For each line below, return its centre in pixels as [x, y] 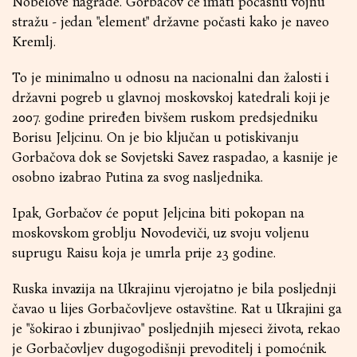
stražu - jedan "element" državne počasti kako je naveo [171, 22]
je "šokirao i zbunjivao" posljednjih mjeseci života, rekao [177, 329]
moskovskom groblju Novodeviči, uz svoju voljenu [161, 233]
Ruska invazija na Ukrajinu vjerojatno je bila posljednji [175, 289]
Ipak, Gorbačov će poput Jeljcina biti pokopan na [158, 213]
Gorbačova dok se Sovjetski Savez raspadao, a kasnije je [175, 157]
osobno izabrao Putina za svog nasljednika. [137, 177]
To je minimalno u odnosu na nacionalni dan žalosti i [171, 78]
